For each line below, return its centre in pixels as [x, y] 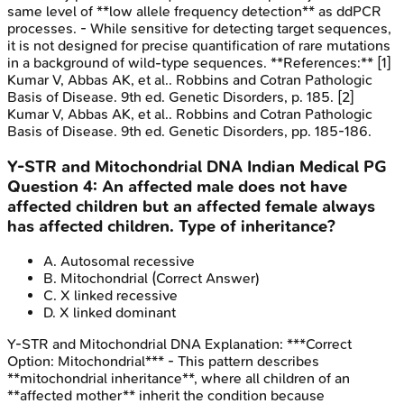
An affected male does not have [225, 186]
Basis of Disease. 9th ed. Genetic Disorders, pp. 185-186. [189, 131]
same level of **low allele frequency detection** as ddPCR [194, 11]
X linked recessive [119, 296]
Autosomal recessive [128, 262]
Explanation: [244, 344]
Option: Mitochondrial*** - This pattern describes [163, 362]
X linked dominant [118, 313]
